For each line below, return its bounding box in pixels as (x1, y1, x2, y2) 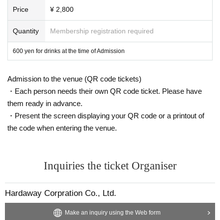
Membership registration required (50, 27, 154, 35)
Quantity (13, 27, 39, 35)
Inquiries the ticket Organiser (43, 159, 177, 172)
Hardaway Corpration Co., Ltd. (5, 188, 116, 198)
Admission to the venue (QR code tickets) (7, 74, 141, 83)
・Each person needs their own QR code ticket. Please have (7, 86, 202, 95)
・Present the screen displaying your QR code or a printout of (7, 111, 204, 120)
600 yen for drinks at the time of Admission (13, 47, 125, 55)
